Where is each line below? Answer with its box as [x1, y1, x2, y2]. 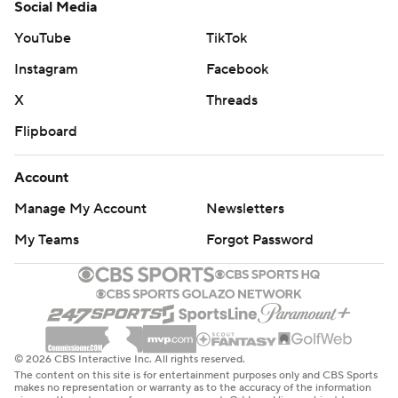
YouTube [14, 28, 71, 47]
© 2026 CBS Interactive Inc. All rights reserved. [14, 352, 245, 366]
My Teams [14, 230, 79, 249]
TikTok [206, 28, 247, 47]
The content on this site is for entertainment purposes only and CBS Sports [14, 368, 378, 382]
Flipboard [14, 122, 77, 140]
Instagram [14, 60, 78, 78]
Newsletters [206, 199, 284, 218]
